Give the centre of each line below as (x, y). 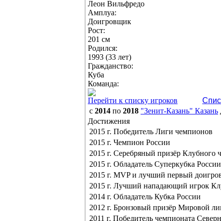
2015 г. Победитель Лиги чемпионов (151, 131)
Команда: (103, 84)
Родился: (103, 48)
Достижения (109, 121)
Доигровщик (110, 21)
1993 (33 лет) (110, 57)
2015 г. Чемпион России (130, 142)
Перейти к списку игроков (133, 100)
